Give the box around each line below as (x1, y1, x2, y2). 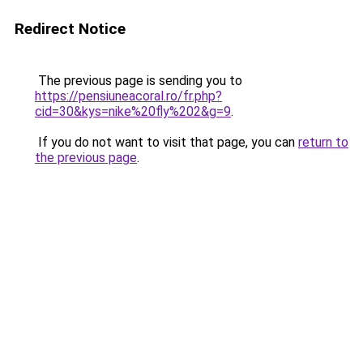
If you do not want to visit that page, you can (35, 135, 298, 150)
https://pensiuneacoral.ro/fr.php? (35, 88, 222, 104)
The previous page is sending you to (35, 73, 242, 88)
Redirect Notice (15, 19, 126, 38)
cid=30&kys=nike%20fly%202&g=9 (35, 104, 231, 119)
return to (298, 135, 348, 150)
